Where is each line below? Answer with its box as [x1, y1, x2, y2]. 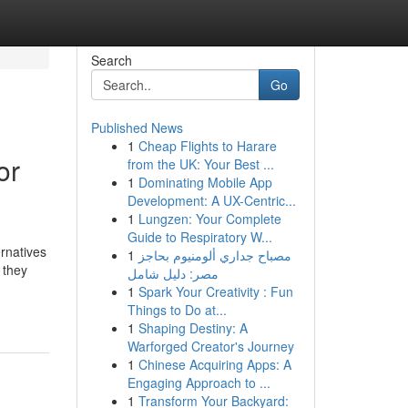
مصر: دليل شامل [127, 264, 219, 282]
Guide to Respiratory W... [127, 228, 272, 246]
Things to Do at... [127, 301, 227, 319]
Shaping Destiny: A [138, 319, 248, 337]
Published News [90, 118, 183, 137]
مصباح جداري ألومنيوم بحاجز [138, 246, 291, 264]
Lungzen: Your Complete [138, 209, 281, 228]
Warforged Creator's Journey [127, 337, 294, 355]
